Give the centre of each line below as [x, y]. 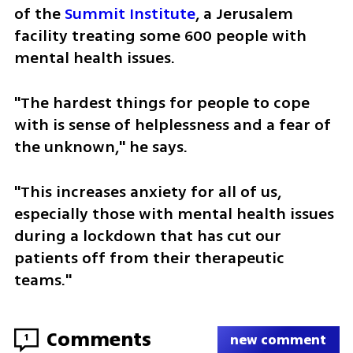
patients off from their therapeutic [149, 258]
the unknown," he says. [102, 147]
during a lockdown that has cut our [147, 236]
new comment [279, 340]
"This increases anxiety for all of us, [147, 191]
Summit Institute [130, 14]
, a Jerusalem [244, 14]
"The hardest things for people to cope [162, 103]
